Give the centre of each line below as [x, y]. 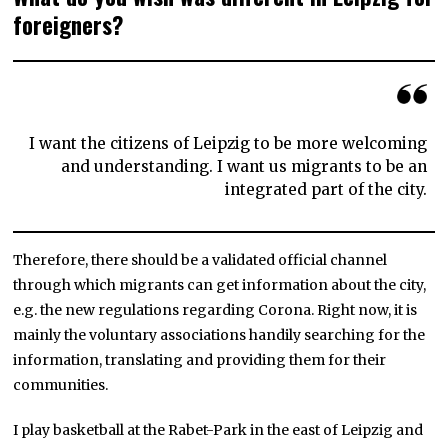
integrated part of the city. [325, 189]
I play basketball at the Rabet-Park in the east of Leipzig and [218, 430]
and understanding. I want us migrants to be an [243, 166]
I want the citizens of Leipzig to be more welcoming [227, 143]
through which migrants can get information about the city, [220, 285]
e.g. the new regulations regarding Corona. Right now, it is [215, 310]
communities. [61, 385]
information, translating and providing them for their [200, 360]
